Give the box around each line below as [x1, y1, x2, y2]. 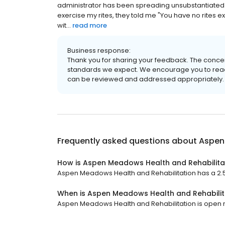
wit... [57, 21, 71, 31]
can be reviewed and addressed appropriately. [67, 74, 224, 84]
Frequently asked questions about [57, 135, 199, 147]
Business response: [67, 46, 131, 56]
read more [72, 21, 107, 31]
